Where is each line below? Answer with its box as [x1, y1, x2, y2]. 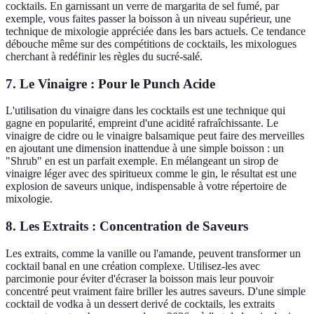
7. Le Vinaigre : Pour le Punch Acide [6, 76, 215, 91]
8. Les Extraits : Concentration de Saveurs [6, 219, 248, 234]
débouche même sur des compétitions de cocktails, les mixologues [6, 38, 296, 50]
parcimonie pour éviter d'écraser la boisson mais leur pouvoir [6, 272, 273, 285]
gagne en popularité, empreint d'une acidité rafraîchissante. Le [6, 117, 278, 130]
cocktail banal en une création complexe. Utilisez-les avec [6, 259, 260, 272]
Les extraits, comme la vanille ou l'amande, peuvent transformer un [6, 247, 301, 259]
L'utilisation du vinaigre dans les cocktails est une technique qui [6, 104, 285, 117]
